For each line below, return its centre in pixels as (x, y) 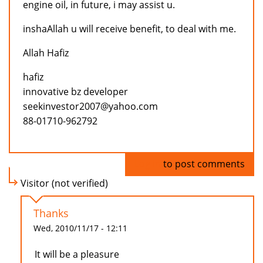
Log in (148, 164)
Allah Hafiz (46, 53)
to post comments (203, 164)
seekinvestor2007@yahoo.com (90, 107)
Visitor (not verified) (64, 183)
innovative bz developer (75, 92)
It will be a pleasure (77, 254)
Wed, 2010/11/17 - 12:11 (80, 228)
